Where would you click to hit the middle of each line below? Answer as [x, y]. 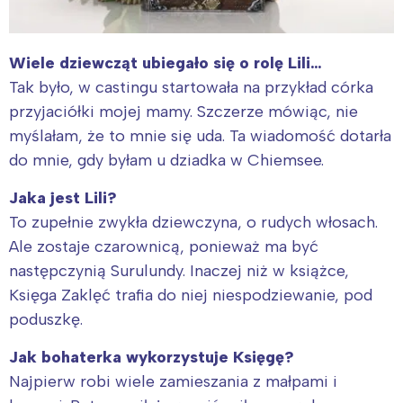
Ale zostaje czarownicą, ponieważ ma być [164, 246]
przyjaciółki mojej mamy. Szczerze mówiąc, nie [184, 111]
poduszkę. [46, 319]
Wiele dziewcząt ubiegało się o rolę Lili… [166, 63]
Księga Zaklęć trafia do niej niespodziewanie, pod [191, 295]
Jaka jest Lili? [63, 197]
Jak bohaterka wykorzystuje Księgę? [152, 357]
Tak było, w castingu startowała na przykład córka [191, 87]
